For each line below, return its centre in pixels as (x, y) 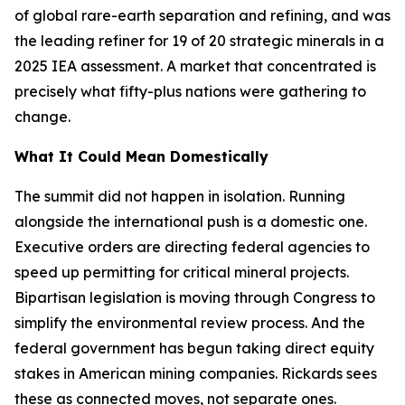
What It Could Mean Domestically (141, 156)
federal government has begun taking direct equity (194, 348)
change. (42, 117)
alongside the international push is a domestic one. (191, 221)
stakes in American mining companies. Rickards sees (196, 373)
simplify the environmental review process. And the (190, 323)
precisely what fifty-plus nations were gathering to (190, 91)
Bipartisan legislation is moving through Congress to (195, 297)
